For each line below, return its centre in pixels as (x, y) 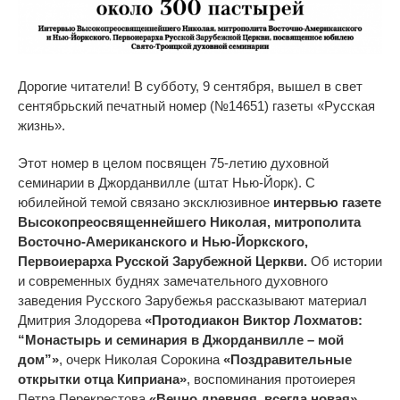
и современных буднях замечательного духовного (173, 280)
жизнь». (42, 125)
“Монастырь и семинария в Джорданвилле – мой (181, 339)
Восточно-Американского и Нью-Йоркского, (163, 241)
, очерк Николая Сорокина (141, 359)
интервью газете (327, 202)
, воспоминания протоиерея (271, 379)
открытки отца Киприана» (102, 379)
